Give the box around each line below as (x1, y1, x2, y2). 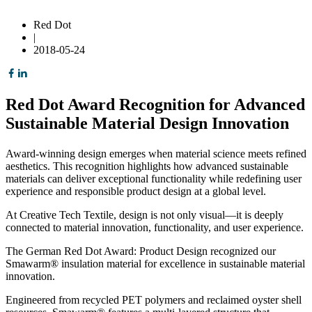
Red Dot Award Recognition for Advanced (6, 95, 305, 114)
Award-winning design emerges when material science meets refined (6, 148, 306, 160)
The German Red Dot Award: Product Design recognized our (6, 245, 276, 258)
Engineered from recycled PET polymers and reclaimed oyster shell (6, 294, 302, 306)
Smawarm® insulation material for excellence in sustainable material (6, 258, 305, 270)
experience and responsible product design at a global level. (6, 185, 266, 198)
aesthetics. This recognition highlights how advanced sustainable (6, 160, 288, 173)
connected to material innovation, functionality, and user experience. (6, 221, 304, 234)
